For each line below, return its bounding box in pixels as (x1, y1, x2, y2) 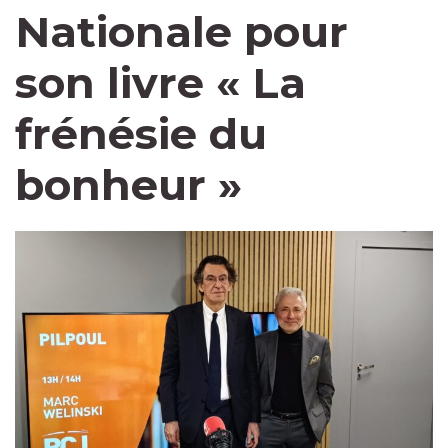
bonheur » (15, 159, 242, 211)
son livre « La (15, 57, 306, 109)
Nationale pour (15, 6, 348, 58)
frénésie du (15, 108, 267, 160)
